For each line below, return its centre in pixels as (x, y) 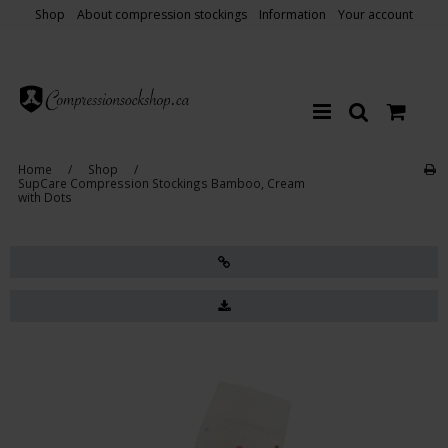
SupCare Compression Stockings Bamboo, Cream (161, 182)
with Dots (44, 196)
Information (292, 15)
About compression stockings (162, 15)
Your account (375, 15)
